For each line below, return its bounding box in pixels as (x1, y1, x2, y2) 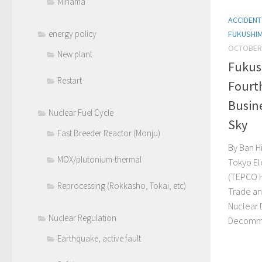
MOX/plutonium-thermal (57, 154, 142, 165)
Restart (57, 75, 82, 86)
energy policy (49, 28, 96, 39)
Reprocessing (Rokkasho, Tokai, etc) (57, 180, 186, 191)
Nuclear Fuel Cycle (49, 107, 113, 118)
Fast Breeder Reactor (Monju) (57, 127, 160, 139)
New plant (57, 49, 92, 60)
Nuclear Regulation (49, 212, 116, 223)
